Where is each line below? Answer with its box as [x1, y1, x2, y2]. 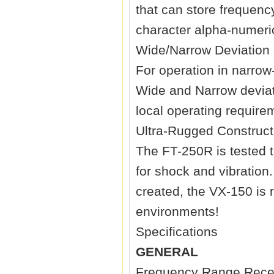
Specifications [136, 224, 218, 239]
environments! [136, 204, 219, 219]
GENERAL [136, 245, 198, 259]
